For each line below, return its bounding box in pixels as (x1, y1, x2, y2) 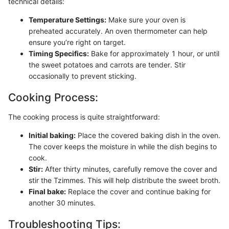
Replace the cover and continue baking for (66, 187, 211, 196)
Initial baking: (29, 130, 76, 140)
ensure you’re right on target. (29, 38, 126, 47)
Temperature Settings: (29, 15, 106, 24)
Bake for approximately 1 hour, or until (89, 49, 219, 58)
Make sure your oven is (106, 15, 186, 24)
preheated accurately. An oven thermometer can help (29, 27, 208, 35)
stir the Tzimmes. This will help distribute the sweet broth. (29, 175, 220, 185)
